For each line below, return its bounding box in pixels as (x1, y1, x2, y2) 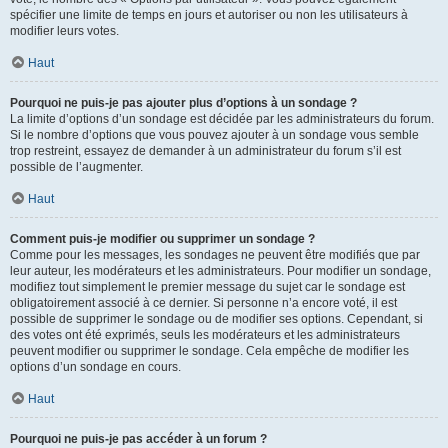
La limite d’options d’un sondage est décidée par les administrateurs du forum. (10, 112, 434, 126)
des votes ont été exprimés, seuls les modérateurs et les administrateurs (10, 328, 400, 342)
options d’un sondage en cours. (10, 360, 181, 374)
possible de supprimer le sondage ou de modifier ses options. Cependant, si (10, 312, 423, 326)
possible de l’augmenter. (10, 160, 143, 174)
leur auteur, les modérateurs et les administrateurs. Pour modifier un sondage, (10, 264, 431, 278)
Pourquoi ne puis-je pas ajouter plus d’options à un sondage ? (10, 96, 357, 110)
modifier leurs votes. (10, 24, 119, 38)
